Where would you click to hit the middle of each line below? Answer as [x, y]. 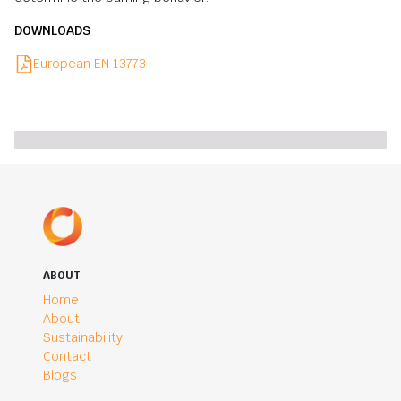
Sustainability [83, 338]
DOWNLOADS [52, 31]
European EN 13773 [90, 64]
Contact [67, 357]
